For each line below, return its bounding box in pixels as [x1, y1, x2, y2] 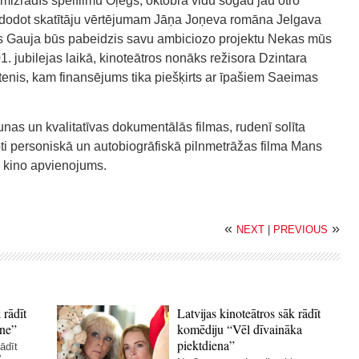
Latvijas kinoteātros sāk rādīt [177, 305, 321, 321]
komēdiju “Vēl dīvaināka [177, 321, 303, 337]
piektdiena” [177, 337, 236, 353]
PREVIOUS [273, 224, 328, 236]
